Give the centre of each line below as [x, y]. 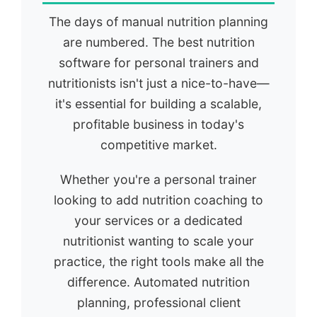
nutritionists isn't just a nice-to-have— [158, 83]
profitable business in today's [158, 124]
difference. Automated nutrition [158, 282]
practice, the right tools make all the [158, 261]
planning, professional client [158, 302]
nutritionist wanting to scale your [158, 241]
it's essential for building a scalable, [158, 103]
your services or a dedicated [158, 220]
